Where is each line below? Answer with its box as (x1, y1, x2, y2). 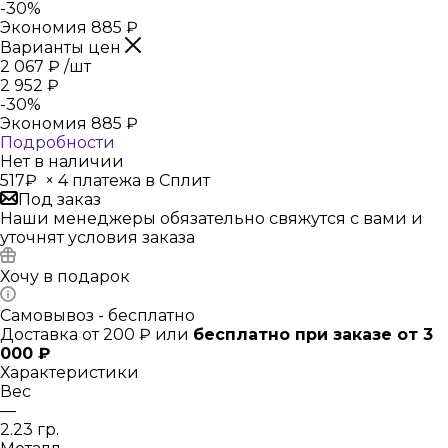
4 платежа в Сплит (54, 171, 210, 190)
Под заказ (18, 190, 101, 209)
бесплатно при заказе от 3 (193, 325, 433, 344)
